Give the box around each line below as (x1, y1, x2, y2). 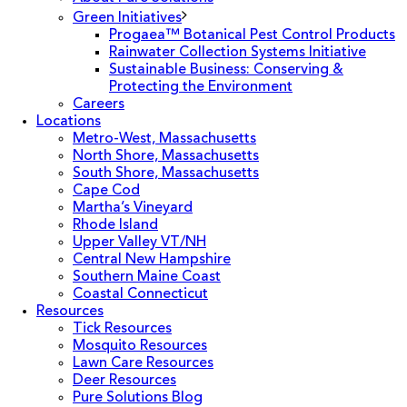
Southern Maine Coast (73, 270, 221, 284)
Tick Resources (73, 322, 172, 336)
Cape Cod (73, 184, 140, 198)
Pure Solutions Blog (73, 391, 203, 405)
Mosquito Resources (73, 339, 207, 353)
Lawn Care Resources (73, 356, 213, 371)
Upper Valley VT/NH (73, 235, 206, 250)
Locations (36, 114, 101, 129)
